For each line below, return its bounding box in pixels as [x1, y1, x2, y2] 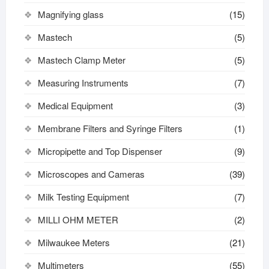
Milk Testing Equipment [37, 190, 129, 203]
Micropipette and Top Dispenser [37, 144, 162, 157]
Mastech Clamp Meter [37, 53, 125, 66]
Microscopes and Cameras [37, 167, 145, 180]
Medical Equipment [37, 98, 113, 112]
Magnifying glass [37, 7, 104, 20]
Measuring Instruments [37, 76, 128, 89]
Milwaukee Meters [37, 235, 110, 249]
